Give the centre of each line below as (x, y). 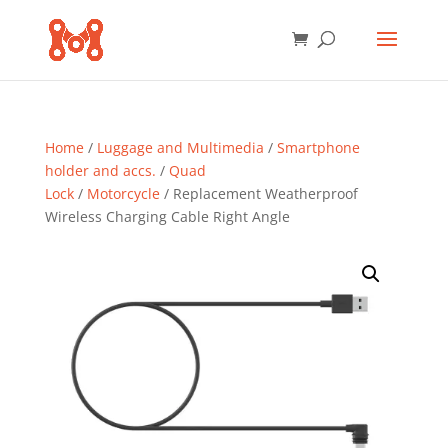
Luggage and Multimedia (180, 147)
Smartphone (318, 147)
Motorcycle (123, 193)
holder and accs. (100, 170)
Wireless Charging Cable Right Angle (167, 216)
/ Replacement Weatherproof (258, 193)
